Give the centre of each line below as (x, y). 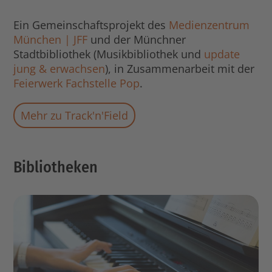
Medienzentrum (209, 25)
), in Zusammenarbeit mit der (180, 69)
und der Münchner (137, 40)
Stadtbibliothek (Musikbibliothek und (109, 54)
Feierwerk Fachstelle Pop (77, 83)
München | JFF (51, 40)
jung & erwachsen (59, 69)
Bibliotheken (56, 168)
